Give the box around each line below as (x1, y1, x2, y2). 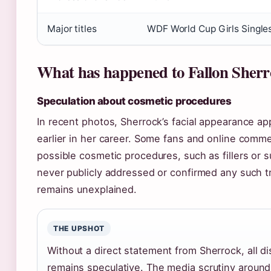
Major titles (47, 23, 97, 35)
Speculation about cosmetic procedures (37, 95, 232, 108)
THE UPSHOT (53, 224, 105, 233)
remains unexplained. (37, 183, 137, 196)
